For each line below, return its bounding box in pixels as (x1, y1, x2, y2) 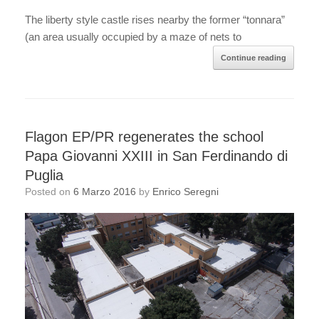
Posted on (31, 185, 73, 197)
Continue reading (221, 53, 286, 62)
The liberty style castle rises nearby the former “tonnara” (25, 13, 285, 26)
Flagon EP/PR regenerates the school (25, 128, 263, 145)
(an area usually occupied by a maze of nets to (25, 30, 241, 43)
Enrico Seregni (152, 185, 219, 197)
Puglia (25, 167, 63, 183)
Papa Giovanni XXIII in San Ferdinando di (25, 147, 288, 164)
